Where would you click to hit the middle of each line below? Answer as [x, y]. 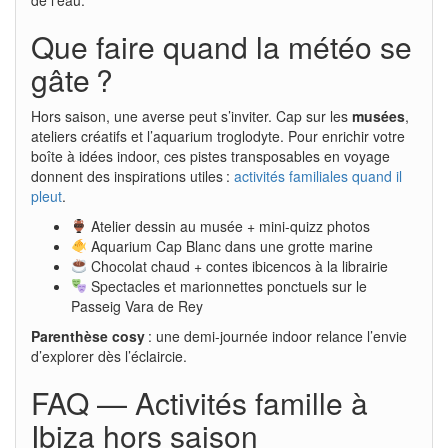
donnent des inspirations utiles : [132, 175]
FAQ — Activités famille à [199, 402]
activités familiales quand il [318, 175]
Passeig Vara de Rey [137, 305]
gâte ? [72, 79]
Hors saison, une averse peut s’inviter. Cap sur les [191, 115]
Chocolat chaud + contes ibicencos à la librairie [237, 265]
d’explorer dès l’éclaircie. [109, 355]
